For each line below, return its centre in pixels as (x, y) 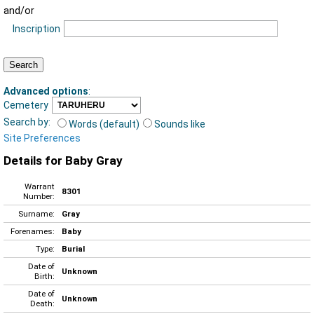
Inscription (36, 29)
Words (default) (104, 124)
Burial (73, 248)
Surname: (36, 213)
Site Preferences (42, 138)
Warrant (40, 186)
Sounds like (180, 124)
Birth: (45, 276)
